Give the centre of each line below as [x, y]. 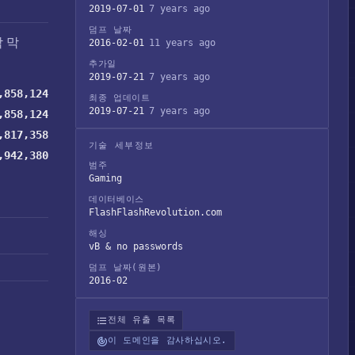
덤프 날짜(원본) [126, 267]
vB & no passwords [136, 246]
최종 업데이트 [120, 98]
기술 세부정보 [122, 145]
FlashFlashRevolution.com [155, 212]
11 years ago [182, 43]
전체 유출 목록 [142, 320]
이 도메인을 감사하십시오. [168, 340]
